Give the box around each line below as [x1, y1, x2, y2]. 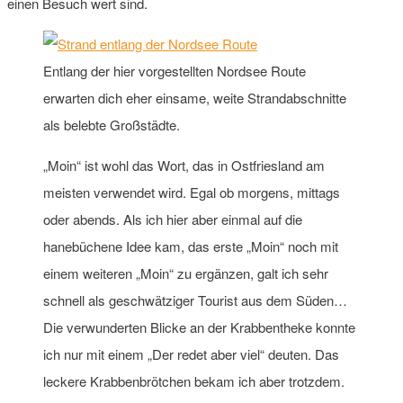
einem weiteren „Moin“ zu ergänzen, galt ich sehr [43, 263, 328, 282]
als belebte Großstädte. [43, 114, 180, 134]
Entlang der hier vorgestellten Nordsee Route [43, 60, 306, 80]
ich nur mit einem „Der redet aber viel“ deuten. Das [43, 344, 339, 363]
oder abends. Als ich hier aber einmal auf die [43, 209, 302, 228]
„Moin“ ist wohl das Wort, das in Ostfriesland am [43, 155, 325, 175]
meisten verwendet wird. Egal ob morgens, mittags [43, 182, 340, 201]
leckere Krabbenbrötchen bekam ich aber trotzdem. [43, 371, 345, 390]
